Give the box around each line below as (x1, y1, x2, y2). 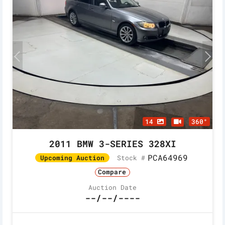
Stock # (117, 153, 145, 162)
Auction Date (88, 182, 137, 192)
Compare (98, 167, 126, 177)
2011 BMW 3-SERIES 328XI (49, 138, 176, 150)
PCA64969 (147, 152, 188, 163)
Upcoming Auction (40, 153, 104, 163)
